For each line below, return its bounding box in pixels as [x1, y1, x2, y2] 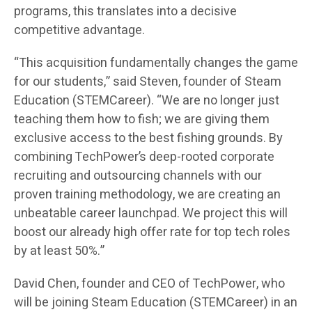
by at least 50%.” [14, 242, 104, 261]
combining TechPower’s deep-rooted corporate [14, 148, 274, 167]
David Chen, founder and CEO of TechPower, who [14, 274, 285, 294]
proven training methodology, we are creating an [14, 185, 281, 205]
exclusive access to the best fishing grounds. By [14, 129, 283, 148]
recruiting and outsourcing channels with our [14, 166, 262, 186]
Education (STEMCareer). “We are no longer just [14, 91, 279, 111]
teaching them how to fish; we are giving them [14, 110, 270, 130]
